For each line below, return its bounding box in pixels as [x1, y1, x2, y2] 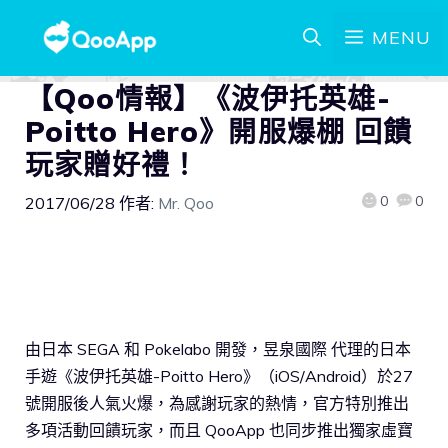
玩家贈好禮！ [25, 147, 200, 182]
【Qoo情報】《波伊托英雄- [25, 81, 391, 116]
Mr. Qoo [158, 193, 214, 213]
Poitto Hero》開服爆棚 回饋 [25, 114, 412, 149]
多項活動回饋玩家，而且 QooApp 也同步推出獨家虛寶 [25, 419, 413, 440]
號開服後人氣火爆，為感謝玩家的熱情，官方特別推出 [25, 392, 409, 413]
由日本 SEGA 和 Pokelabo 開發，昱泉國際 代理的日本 [25, 338, 411, 359]
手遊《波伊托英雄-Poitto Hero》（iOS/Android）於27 [25, 365, 413, 386]
